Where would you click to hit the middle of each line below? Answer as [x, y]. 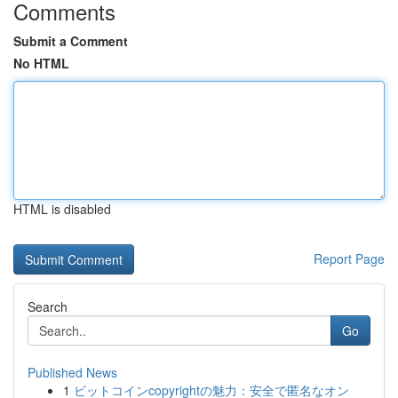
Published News [72, 372]
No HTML [41, 63]
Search [48, 306]
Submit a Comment [71, 41]
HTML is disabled [62, 209]
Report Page [349, 259]
